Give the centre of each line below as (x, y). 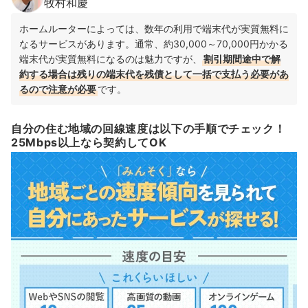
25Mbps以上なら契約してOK (89, 143)
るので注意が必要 (58, 89)
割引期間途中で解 (242, 58)
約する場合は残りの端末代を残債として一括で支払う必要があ (154, 74)
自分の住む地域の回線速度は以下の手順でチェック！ (148, 128)
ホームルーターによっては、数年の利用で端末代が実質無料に (154, 28)
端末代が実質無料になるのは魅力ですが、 (111, 58)
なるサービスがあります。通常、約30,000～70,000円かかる (154, 43)
